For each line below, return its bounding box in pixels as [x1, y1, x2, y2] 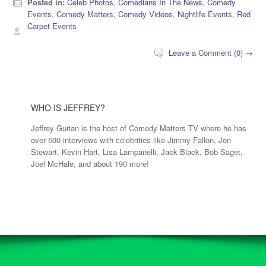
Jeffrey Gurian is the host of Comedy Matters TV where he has [31, 122, 247, 134]
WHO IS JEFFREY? [31, 101, 106, 113]
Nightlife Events [178, 8, 233, 20]
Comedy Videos [118, 8, 173, 20]
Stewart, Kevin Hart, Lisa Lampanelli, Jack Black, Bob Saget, [31, 145, 243, 157]
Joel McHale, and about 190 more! [31, 157, 150, 169]
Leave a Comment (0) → [168, 46, 253, 58]
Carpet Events [27, 20, 77, 31]
